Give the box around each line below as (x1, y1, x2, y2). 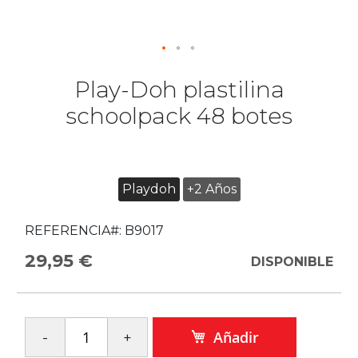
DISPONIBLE (251, 254, 333, 269)
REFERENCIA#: (25, 223, 121, 238)
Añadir (213, 328, 259, 347)
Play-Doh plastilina (74, 76, 284, 103)
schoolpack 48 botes (66, 102, 292, 129)
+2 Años (186, 181, 237, 197)
